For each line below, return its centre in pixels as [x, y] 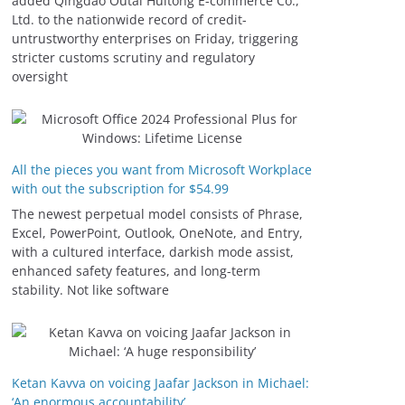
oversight [40, 77]
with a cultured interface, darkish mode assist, [153, 252]
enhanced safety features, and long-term [136, 271]
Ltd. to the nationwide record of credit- [129, 20]
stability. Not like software [90, 290]
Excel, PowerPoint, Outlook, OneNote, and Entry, [157, 233]
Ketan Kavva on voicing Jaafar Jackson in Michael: [160, 383]
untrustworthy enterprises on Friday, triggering [155, 39]
